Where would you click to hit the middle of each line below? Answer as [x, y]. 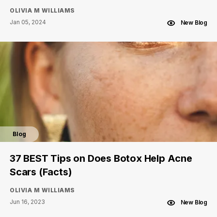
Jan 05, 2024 [28, 22]
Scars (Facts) [41, 172]
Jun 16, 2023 [27, 201]
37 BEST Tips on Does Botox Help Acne [101, 158]
